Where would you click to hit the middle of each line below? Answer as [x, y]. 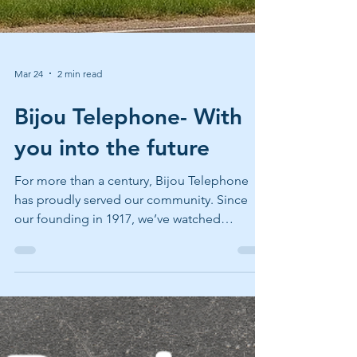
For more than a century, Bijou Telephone [131, 324]
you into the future [112, 291]
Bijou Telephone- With [128, 260]
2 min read [80, 217]
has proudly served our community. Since [131, 343]
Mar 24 [29, 217]
